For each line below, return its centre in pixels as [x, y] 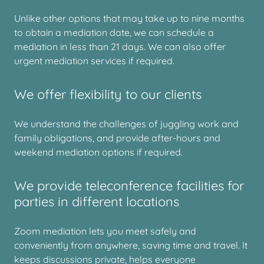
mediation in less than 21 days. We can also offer [120, 47]
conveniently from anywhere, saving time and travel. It [131, 245]
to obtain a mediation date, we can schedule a [114, 32]
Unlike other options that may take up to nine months [129, 18]
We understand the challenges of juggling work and [126, 124]
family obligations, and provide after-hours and [117, 138]
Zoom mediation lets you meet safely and [105, 231]
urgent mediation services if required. [94, 61]
